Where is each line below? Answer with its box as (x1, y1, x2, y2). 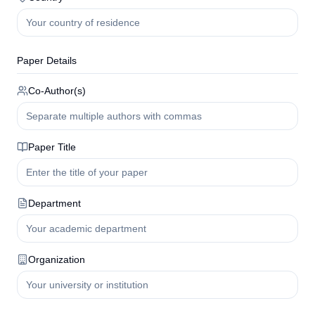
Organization (28, 254, 85, 265)
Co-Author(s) (28, 85, 86, 96)
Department (28, 198, 81, 209)
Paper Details (17, 55, 77, 66)
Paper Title (28, 141, 76, 153)
